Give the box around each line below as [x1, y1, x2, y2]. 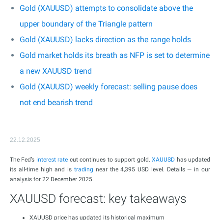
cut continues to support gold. [68, 156, 152, 163]
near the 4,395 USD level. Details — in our [93, 166, 211, 173]
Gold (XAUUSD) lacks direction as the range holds [20, 35, 191, 44]
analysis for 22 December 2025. [10, 176, 94, 183]
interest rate [36, 156, 68, 163]
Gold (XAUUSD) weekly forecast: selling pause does [20, 82, 197, 91]
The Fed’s [10, 156, 36, 163]
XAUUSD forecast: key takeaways [10, 192, 187, 206]
